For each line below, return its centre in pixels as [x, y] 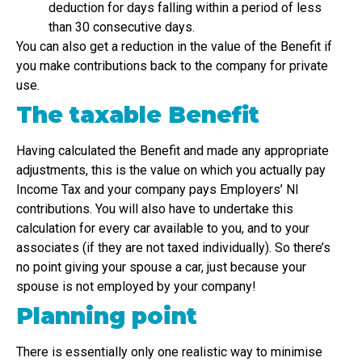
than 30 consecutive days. [122, 27]
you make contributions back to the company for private [172, 66]
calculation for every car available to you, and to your [163, 229]
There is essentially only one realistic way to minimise [169, 352]
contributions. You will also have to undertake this [155, 209]
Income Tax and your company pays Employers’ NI [158, 190]
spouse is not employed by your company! [136, 287]
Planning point [107, 316]
